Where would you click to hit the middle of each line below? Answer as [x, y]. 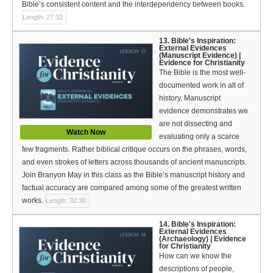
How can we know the [195, 256]
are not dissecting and [196, 123]
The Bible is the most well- [202, 72]
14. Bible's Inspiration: [197, 224]
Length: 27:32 [43, 17]
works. [33, 201]
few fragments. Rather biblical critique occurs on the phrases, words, [134, 149]
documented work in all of [201, 85]
